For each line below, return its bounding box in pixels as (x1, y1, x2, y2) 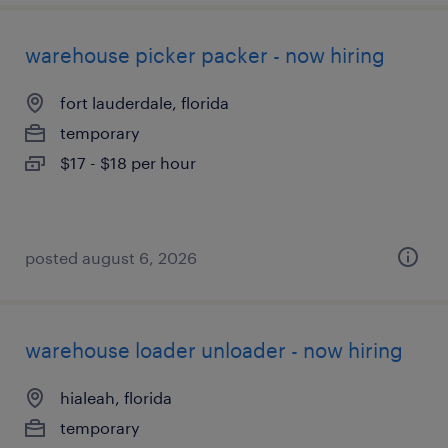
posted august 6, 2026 (25, 248, 197, 267)
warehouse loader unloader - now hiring (25, 338, 403, 362)
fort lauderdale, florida (60, 93, 229, 112)
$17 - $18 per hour (60, 153, 196, 172)
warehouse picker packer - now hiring (25, 43, 385, 67)
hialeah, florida (60, 388, 172, 407)
